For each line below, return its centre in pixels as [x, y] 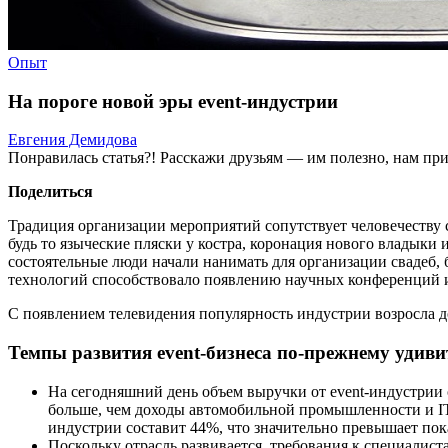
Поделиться [50, 192]
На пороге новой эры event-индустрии [173, 101]
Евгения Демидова [72, 140]
